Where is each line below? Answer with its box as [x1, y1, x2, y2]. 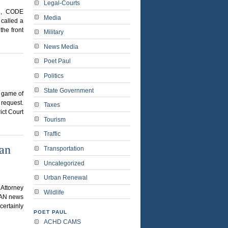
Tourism [44, 116, 66, 123]
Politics [44, 72, 64, 80]
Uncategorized [44, 159, 84, 167]
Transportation [44, 145, 84, 153]
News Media [44, 43, 78, 50]
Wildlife [44, 188, 64, 196]
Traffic [44, 130, 61, 138]
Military [44, 28, 64, 36]
